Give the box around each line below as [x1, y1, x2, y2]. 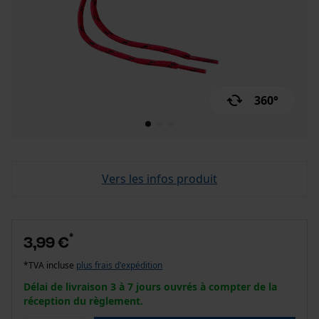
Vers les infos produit [102, 171, 217, 187]
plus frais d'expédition [76, 259, 162, 271]
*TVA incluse [23, 259, 76, 271]
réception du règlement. [23, 294, 143, 308]
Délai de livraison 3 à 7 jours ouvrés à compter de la [23, 280, 277, 293]
